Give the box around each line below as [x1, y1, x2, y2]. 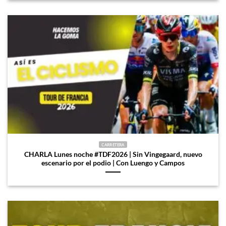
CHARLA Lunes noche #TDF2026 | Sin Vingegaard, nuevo [24, 150, 202, 158]
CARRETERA [101, 142, 125, 148]
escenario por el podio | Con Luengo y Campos [41, 158, 185, 167]
